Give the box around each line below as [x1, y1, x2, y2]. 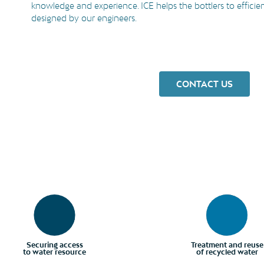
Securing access [26, 240, 83, 249]
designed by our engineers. [31, 13, 137, 23]
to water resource [23, 247, 87, 256]
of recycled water [196, 247, 258, 256]
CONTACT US [176, 78, 233, 89]
